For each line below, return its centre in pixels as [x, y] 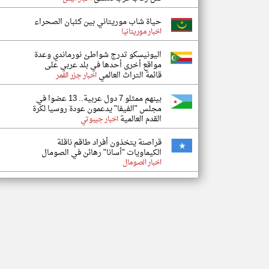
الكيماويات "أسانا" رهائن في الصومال [101, 153]
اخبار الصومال [142, 163]
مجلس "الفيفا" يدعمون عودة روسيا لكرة [97, 109]
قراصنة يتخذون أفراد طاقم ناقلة [109, 143]
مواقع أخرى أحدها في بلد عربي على [103, 65]
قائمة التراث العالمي [129, 75]
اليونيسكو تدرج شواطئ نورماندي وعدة [98, 55]
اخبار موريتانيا [141, 32]
